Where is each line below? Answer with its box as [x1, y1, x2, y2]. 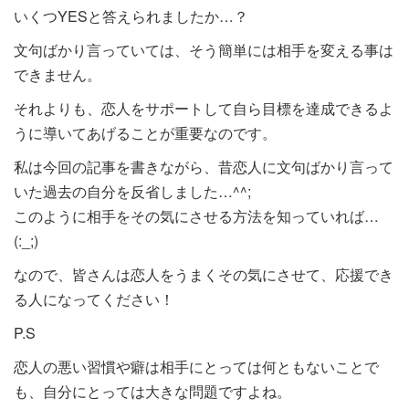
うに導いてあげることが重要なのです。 [14, 121, 277, 143]
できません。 [14, 63, 101, 85]
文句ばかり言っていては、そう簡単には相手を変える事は [14, 38, 393, 60]
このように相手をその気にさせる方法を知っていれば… [14, 204, 379, 226]
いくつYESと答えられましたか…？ [14, 5, 248, 26]
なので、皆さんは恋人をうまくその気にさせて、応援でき [14, 263, 393, 285]
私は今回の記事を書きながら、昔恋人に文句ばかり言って [14, 155, 393, 177]
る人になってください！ [14, 288, 174, 309]
